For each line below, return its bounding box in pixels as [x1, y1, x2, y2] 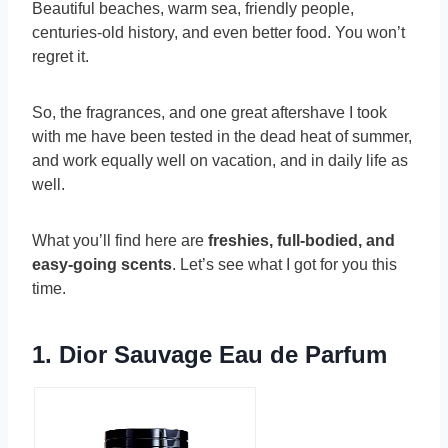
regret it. [32, 48, 89, 66]
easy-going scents [32, 256, 172, 274]
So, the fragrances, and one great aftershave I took [32, 104, 387, 122]
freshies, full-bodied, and [208, 232, 395, 250]
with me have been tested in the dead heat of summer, [32, 128, 412, 146]
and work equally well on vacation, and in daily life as [32, 152, 408, 170]
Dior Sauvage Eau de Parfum [59, 341, 387, 369]
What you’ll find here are [32, 232, 208, 250]
